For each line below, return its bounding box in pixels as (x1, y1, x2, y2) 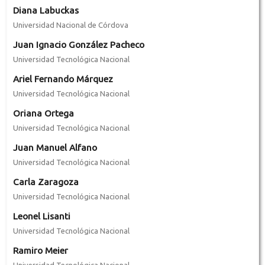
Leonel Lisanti (12, 211, 70, 221)
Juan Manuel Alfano (12, 142, 97, 153)
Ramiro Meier (12, 245, 68, 256)
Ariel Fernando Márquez (12, 73, 113, 84)
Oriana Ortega (12, 108, 74, 118)
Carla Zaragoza (12, 176, 79, 187)
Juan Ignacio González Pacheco (12, 39, 144, 50)
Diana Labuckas (12, 5, 79, 15)
